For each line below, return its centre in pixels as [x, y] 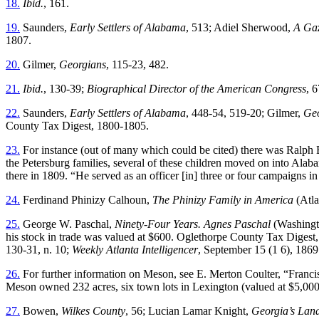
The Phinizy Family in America [223, 200]
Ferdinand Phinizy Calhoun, [86, 200]
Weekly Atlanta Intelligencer [135, 250]
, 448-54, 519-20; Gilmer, [245, 113]
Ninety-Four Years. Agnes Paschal [193, 224]
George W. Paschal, [67, 224]
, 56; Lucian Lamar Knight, [188, 311]
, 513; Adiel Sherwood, [240, 28]
